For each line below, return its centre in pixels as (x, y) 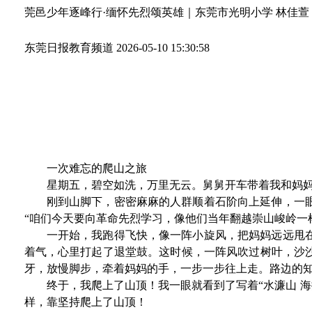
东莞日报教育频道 (69, 48)
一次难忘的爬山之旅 (96, 168)
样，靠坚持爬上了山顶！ (85, 302)
